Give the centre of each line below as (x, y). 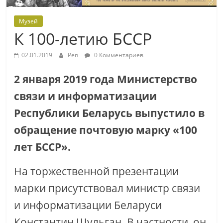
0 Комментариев (118, 55)
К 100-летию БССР (83, 39)
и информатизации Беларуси (88, 205)
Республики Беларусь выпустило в (110, 113)
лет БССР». (43, 147)
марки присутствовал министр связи (107, 188)
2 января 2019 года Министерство (106, 79)
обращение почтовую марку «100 (106, 130)
